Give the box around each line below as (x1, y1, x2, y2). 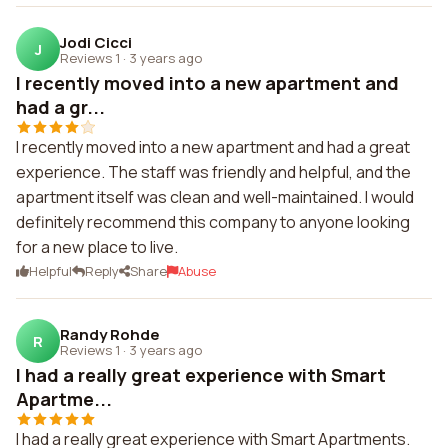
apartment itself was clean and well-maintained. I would (16, 186, 414, 208)
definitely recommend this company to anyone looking (16, 211, 410, 233)
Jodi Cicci (60, 31, 132, 53)
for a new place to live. (16, 236, 178, 258)
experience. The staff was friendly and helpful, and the (16, 161, 411, 183)
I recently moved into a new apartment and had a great (16, 136, 410, 158)
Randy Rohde (60, 323, 160, 345)
